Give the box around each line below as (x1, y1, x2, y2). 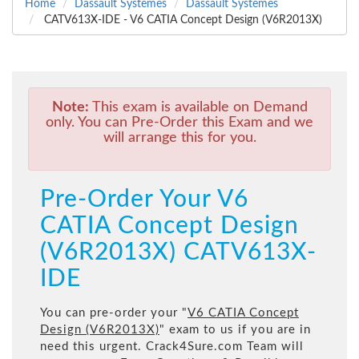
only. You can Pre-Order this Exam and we (46, 115, 313, 131)
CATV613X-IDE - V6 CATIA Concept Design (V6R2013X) (41, 14, 322, 26)
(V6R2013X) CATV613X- (40, 240, 317, 265)
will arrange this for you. (103, 131, 256, 146)
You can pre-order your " (40, 307, 188, 320)
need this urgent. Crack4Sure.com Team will (40, 341, 304, 353)
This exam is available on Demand (88, 100, 308, 115)
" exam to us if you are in (159, 324, 311, 337)
